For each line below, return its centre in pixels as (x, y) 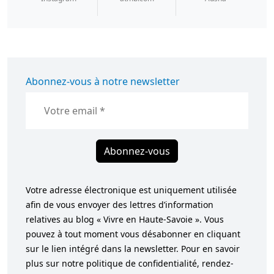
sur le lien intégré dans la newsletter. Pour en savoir (133, 248)
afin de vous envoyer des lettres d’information (120, 204)
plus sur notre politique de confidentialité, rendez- (130, 263)
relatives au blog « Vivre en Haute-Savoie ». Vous (125, 219)
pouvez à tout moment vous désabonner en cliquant (133, 234)
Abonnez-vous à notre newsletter (103, 81)
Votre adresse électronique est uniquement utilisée (131, 190)
